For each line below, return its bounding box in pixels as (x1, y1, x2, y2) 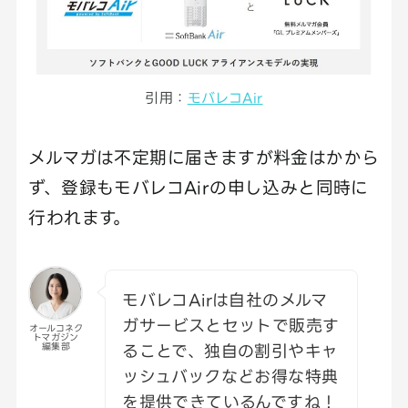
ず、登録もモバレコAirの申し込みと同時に (28, 177, 369, 197)
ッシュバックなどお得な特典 (122, 367, 339, 386)
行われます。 (28, 207, 131, 227)
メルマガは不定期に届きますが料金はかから (28, 147, 380, 167)
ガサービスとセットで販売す (122, 316, 340, 335)
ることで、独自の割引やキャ (122, 342, 339, 361)
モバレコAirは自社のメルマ (122, 291, 328, 310)
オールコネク (28, 323, 84, 334)
